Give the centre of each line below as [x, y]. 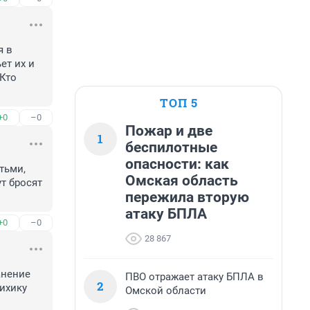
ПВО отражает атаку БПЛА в [194, 277]
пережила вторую [187, 197]
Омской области [166, 291]
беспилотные [171, 147]
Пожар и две [169, 131]
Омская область [182, 181]
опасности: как [177, 164]
